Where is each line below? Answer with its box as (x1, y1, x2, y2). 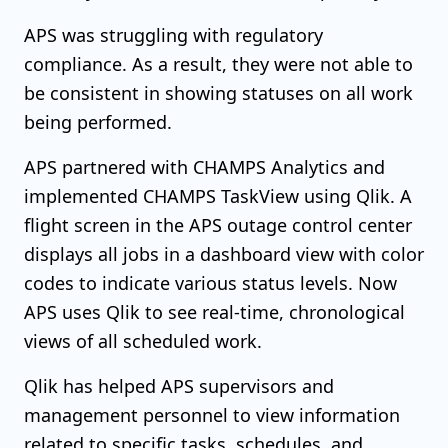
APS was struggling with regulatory (24, 23, 323, 47)
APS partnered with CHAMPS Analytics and (24, 155, 385, 179)
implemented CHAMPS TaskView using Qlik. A (24, 184, 412, 208)
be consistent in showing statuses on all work (24, 81, 413, 105)
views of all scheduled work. (24, 329, 262, 353)
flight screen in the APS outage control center (24, 213, 412, 237)
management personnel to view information (24, 403, 400, 427)
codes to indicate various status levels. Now (24, 271, 397, 295)
